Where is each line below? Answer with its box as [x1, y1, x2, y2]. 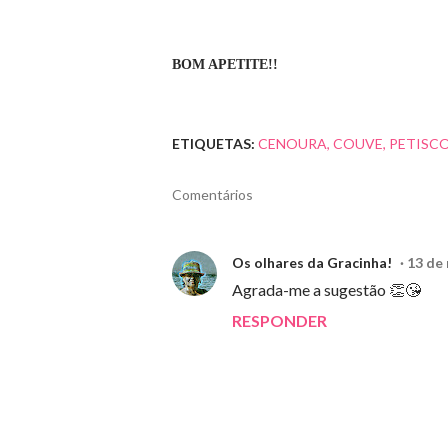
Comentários [172, 186, 253, 204]
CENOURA [258, 135, 327, 153]
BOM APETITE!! [172, 57, 278, 73]
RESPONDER [232, 311, 327, 331]
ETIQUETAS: [172, 135, 255, 153]
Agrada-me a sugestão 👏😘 [232, 280, 421, 300]
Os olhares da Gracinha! [232, 254, 392, 272]
